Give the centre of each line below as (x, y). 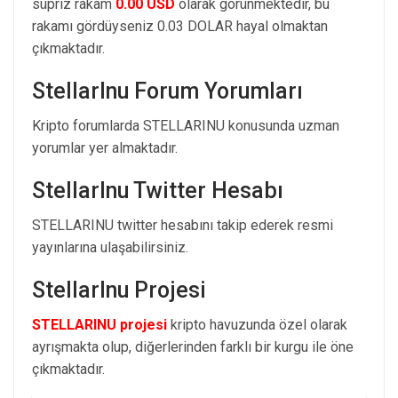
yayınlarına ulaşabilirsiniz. (110, 247)
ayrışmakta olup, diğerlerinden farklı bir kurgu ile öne (193, 346)
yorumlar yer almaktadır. (105, 147)
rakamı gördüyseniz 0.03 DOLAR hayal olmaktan (180, 26)
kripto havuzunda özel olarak (257, 324)
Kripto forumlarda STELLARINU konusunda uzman (186, 125)
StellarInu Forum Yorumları (167, 91)
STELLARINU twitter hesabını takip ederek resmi (183, 225)
